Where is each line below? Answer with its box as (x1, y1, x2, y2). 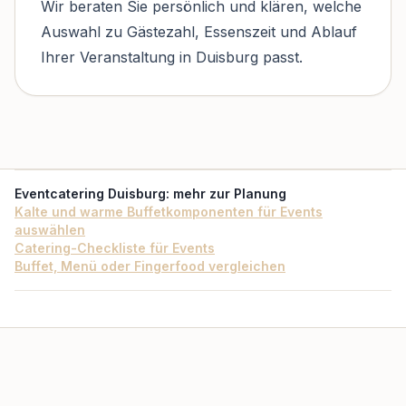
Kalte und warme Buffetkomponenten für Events (14, 203, 323, 219)
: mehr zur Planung (166, 185, 286, 201)
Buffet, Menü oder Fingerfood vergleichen (14, 257, 285, 274)
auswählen (14, 221, 85, 237)
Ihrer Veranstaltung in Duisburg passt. (41, 47, 303, 66)
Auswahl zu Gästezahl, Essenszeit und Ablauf (41, 22, 357, 41)
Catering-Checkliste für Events (14, 239, 215, 256)
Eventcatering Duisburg (14, 185, 166, 201)
